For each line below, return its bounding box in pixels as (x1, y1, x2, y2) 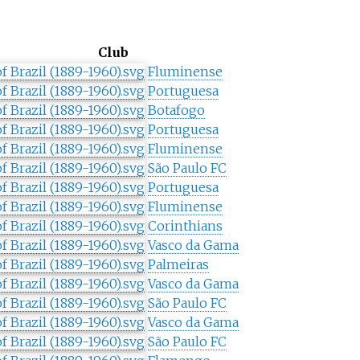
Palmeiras (147, 256, 209, 273)
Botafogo (147, 102, 205, 119)
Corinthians (147, 218, 223, 235)
